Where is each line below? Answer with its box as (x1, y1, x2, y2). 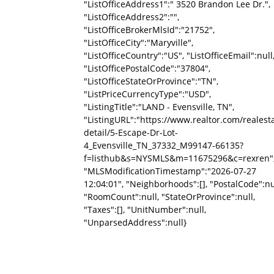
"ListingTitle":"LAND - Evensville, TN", (84, 101, 234, 113)
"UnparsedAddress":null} (84, 217, 187, 228)
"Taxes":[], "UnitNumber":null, (84, 204, 206, 215)
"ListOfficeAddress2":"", (84, 11, 179, 23)
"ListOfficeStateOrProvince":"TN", (84, 75, 218, 87)
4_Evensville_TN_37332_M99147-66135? (84, 139, 243, 151)
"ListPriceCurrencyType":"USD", (84, 88, 211, 100)
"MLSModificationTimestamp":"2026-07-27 (84, 165, 256, 177)
